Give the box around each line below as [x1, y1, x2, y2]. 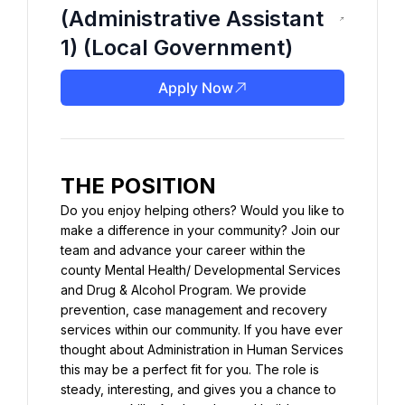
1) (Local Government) [61, 34, 293, 61]
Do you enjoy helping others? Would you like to [61, 202, 344, 218]
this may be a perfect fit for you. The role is [61, 362, 319, 377]
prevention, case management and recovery [61, 302, 327, 317]
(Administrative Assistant [61, 5, 324, 32]
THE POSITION [61, 173, 216, 199]
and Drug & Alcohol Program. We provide [61, 282, 306, 297]
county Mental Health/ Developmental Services [61, 262, 341, 278]
